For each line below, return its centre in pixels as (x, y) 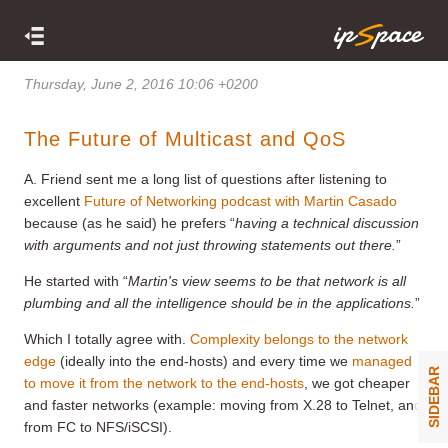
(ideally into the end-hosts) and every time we (204, 360)
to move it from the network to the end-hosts (164, 382)
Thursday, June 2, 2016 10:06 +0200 (141, 83)
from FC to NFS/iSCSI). (98, 426)
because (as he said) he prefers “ (129, 222)
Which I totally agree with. (107, 338)
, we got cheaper (357, 382)
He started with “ (76, 280)
